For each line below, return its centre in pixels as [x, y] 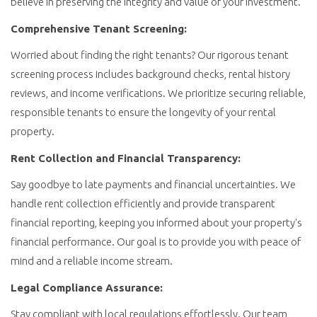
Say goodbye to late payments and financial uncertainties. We [153, 184]
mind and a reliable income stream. [92, 261]
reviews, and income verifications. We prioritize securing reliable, [158, 93]
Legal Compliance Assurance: [87, 287]
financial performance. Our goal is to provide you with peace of [156, 242]
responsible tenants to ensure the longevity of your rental [143, 112]
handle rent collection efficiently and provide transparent [143, 203]
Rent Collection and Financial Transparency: [126, 158]
